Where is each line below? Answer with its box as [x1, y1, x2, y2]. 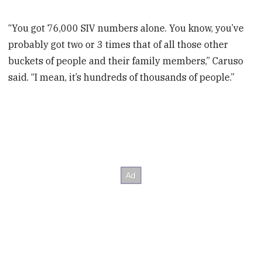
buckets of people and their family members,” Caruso [8, 55, 244, 67]
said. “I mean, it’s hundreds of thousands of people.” [8, 71, 235, 84]
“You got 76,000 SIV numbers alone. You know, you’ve [8, 22, 244, 35]
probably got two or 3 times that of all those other [8, 39, 229, 51]
